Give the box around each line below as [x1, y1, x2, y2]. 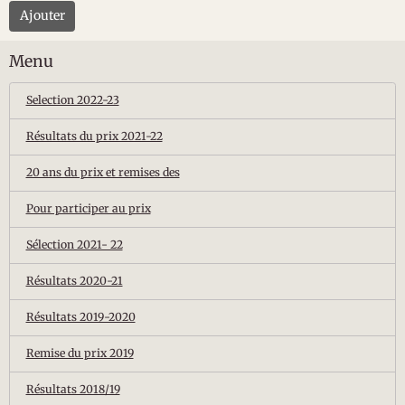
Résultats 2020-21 [25, 274, 123, 287]
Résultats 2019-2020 [25, 310, 136, 324]
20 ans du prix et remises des [25, 165, 180, 179]
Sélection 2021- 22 [25, 238, 123, 251]
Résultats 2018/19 [25, 382, 120, 396]
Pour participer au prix [25, 202, 151, 215]
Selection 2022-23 [25, 93, 119, 107]
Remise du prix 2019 [25, 346, 134, 360]
